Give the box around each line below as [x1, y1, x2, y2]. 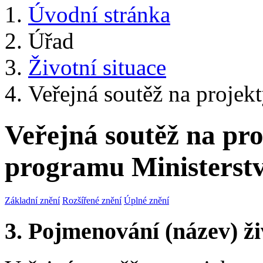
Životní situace [28, 55, 166, 80]
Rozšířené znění [62, 195, 122, 205]
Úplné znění [124, 195, 169, 205]
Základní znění [5, 195, 60, 205]
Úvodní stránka [28, 2, 170, 27]
